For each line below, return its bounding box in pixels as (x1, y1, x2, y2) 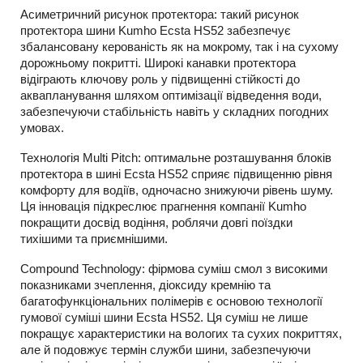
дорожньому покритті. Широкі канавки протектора (20, 56, 296, 70)
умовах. (20, 121, 64, 135)
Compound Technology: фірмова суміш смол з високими (20, 262, 327, 275)
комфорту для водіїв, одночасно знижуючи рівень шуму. (20, 183, 333, 197)
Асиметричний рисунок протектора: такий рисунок (20, 7, 299, 21)
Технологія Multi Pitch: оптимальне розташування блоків (20, 151, 331, 164)
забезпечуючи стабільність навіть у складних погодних (20, 105, 329, 118)
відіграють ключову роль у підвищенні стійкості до (20, 72, 300, 86)
